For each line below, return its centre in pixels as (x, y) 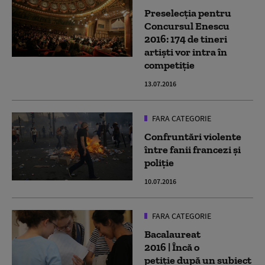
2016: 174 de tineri (186, 39)
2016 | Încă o (172, 248)
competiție (169, 65)
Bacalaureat (172, 235)
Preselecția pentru (188, 13)
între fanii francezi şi (193, 150)
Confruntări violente (193, 137)
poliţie (159, 163)
